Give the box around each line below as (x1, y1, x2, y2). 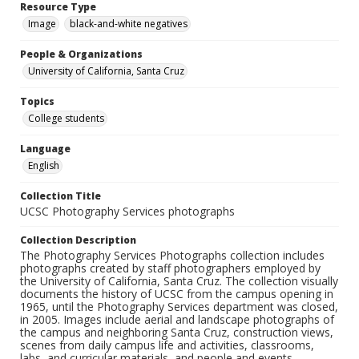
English (28, 159, 59, 173)
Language (20, 142, 71, 156)
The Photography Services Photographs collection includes (20, 248, 325, 264)
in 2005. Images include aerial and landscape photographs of (20, 312, 334, 328)
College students (28, 111, 104, 126)
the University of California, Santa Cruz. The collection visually (20, 273, 338, 289)
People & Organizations (20, 47, 143, 62)
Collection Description (20, 233, 136, 248)
